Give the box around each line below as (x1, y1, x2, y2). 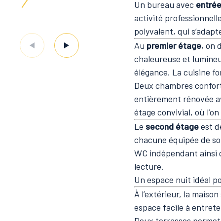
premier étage (147, 40, 201, 51)
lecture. (134, 161, 164, 172)
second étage (146, 121, 199, 132)
